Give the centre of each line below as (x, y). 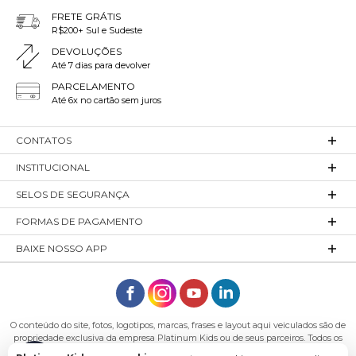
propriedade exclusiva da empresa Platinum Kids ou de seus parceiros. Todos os (178, 338)
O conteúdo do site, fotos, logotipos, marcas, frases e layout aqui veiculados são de (178, 325)
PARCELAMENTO (93, 86)
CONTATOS (44, 140)
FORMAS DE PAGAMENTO (79, 221)
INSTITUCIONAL (53, 167)
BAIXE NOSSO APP (62, 248)
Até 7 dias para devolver (101, 65)
